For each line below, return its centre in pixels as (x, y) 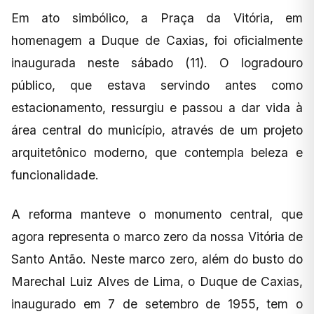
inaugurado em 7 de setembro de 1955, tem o (157, 304)
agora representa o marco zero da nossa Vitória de (157, 237)
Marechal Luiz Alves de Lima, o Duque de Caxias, (157, 282)
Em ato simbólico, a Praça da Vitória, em (157, 18)
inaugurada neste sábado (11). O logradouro (157, 63)
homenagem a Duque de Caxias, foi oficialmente (157, 41)
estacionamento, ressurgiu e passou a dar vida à (157, 108)
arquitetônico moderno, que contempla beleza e (157, 153)
